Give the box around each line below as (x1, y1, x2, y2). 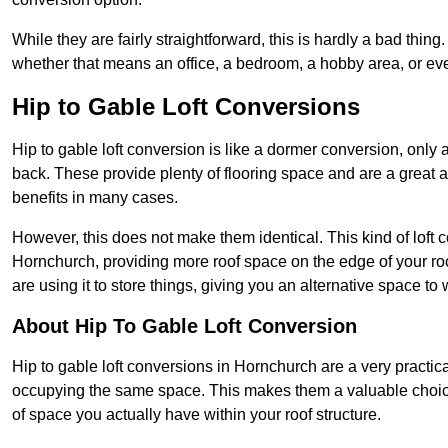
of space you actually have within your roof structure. (12, 406, 381, 424)
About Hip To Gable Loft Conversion (12, 315, 357, 338)
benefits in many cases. (12, 189, 178, 207)
